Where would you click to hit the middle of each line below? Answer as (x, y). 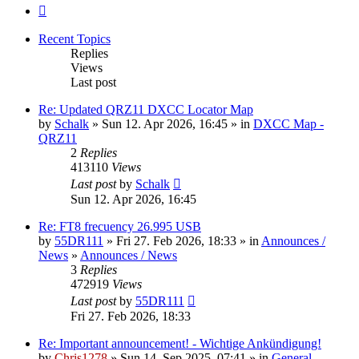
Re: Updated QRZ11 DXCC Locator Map (146, 109)
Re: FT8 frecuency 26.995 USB (120, 226)
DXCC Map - (288, 123)
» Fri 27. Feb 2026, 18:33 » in (182, 240)
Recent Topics (75, 38)
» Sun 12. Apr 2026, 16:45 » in (171, 123)
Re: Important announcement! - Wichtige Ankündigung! (180, 343)
